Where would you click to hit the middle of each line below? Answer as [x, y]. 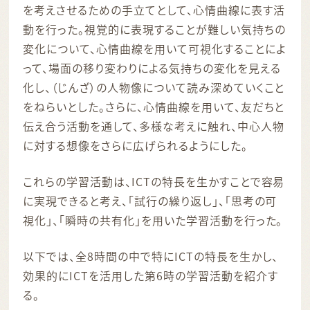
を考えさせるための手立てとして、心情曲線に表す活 [154, 10]
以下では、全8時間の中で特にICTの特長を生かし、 [151, 256]
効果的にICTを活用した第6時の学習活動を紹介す [151, 276]
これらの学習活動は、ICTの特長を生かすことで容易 [154, 182]
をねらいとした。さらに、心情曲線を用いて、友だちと [154, 107]
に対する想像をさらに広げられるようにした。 [135, 146]
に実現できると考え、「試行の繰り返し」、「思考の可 [150, 201]
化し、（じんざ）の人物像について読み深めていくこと [154, 88]
